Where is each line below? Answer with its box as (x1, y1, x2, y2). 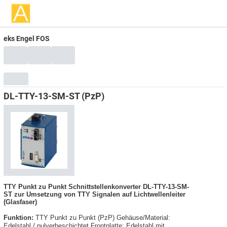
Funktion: (4, 213, 33, 221)
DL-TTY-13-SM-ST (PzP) (4, 90, 104, 101)
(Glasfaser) (4, 198, 37, 206)
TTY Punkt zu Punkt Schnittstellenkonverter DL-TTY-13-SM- (4, 182, 189, 191)
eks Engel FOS (4, 34, 50, 43)
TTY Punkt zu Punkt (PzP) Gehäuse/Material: (33, 213, 170, 221)
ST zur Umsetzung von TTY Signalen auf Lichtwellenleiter (4, 190, 185, 198)
